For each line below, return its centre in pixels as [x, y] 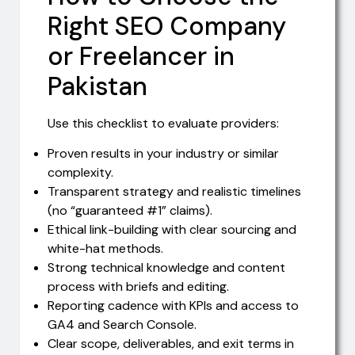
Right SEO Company [167, 26]
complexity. [80, 173]
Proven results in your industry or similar [163, 154]
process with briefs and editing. [138, 287]
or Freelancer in [141, 56]
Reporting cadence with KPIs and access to [173, 306]
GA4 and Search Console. [122, 325]
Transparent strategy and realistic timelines [174, 192]
